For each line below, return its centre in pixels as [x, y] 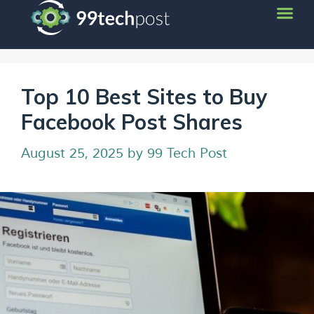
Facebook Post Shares [132, 122]
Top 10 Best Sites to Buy [144, 97]
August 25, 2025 [72, 153]
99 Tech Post [187, 153]
